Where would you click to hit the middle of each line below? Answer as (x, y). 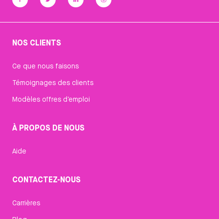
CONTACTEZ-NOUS (46, 179)
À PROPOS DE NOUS (48, 127)
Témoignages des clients (53, 82)
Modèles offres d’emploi (51, 99)
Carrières (26, 203)
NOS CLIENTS (37, 42)
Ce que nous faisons (45, 66)
